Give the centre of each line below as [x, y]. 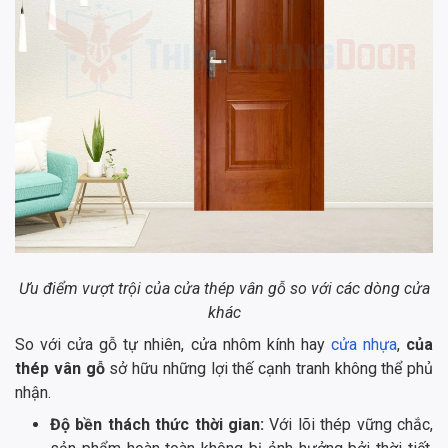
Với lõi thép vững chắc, [351, 425]
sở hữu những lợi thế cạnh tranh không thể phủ [268, 369]
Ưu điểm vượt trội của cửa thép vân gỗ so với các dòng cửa [224, 289]
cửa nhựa [363, 345]
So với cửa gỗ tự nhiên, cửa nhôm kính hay [170, 345]
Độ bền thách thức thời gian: [160, 425]
